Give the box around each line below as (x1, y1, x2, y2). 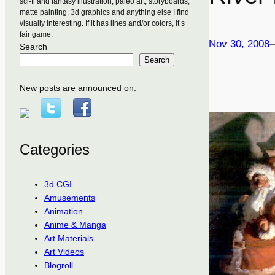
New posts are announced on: (20, 82, 136, 93)
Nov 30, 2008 (209, 37, 269, 50)
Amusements (44, 193, 95, 203)
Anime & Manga (44, 220, 106, 230)
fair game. (20, 29, 53, 39)
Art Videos (44, 247, 84, 257)
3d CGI (44, 179, 72, 190)
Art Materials (44, 233, 93, 244)
